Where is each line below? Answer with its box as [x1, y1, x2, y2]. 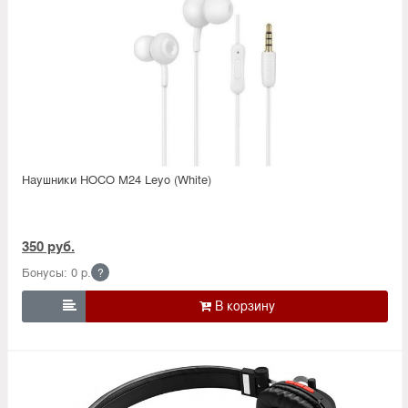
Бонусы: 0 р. [22, 262, 91, 280]
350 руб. [22, 235, 75, 256]
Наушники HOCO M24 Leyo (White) [22, 169, 211, 188]
